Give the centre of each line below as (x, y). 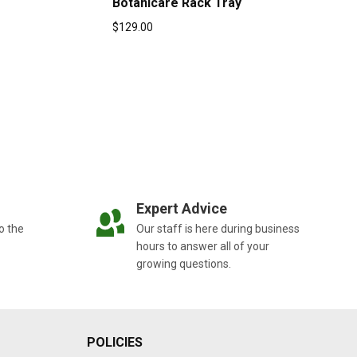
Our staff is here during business (218, 229)
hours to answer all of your (202, 246)
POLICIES (115, 342)
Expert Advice (181, 208)
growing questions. (183, 264)
